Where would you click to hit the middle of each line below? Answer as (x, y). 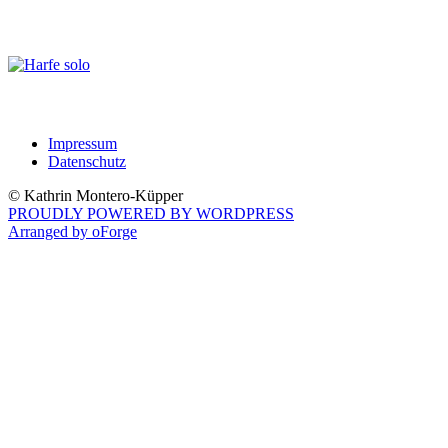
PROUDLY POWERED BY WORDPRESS (151, 213)
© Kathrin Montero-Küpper (95, 195)
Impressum (82, 143)
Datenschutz (87, 161)
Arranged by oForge (72, 231)
